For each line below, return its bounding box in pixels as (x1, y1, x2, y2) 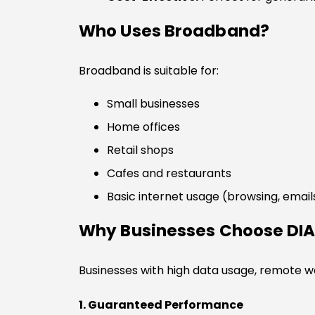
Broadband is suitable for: (79, 62, 219, 79)
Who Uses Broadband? (79, 19, 269, 42)
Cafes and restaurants (107, 165, 231, 182)
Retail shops (107, 142, 174, 159)
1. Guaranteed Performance (79, 296, 243, 313)
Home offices (107, 119, 180, 136)
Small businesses (107, 96, 200, 112)
